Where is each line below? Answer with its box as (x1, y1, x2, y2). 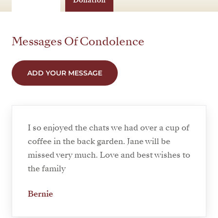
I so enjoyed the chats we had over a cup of (28, 122, 189, 134)
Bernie (28, 188, 53, 200)
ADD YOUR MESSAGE (27, 69, 102, 78)
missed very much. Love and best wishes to (28, 149, 190, 161)
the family (28, 163, 66, 175)
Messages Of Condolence (12, 34, 145, 50)
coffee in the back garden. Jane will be (28, 136, 170, 147)
